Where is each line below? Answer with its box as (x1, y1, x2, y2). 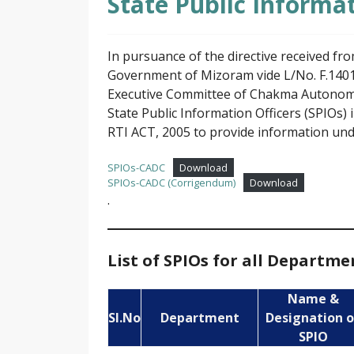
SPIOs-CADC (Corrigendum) (107, 175, 235, 190)
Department (160, 309, 239, 327)
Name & (287, 290, 339, 308)
